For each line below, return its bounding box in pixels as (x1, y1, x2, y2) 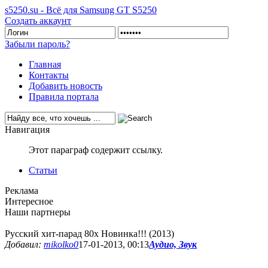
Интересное (5, 196, 53, 206)
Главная (29, 59, 61, 69)
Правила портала (29, 92, 99, 102)
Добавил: (5, 239, 44, 249)
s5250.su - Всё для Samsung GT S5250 (5, 5, 157, 15)
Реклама (5, 185, 38, 196)
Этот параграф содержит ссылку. (29, 145, 163, 155)
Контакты (29, 70, 69, 80)
